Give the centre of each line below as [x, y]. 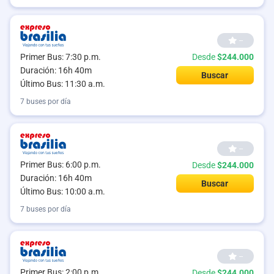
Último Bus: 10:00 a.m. [63, 191]
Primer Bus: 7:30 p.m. [61, 57]
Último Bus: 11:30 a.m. [63, 83]
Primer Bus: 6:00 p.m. [61, 164]
